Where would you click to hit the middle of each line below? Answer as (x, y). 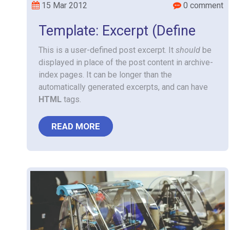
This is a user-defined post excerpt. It (107, 50)
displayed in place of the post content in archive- (126, 62)
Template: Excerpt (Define (117, 31)
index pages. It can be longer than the (105, 75)
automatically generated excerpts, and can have (123, 87)
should (188, 50)
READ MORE (76, 126)
